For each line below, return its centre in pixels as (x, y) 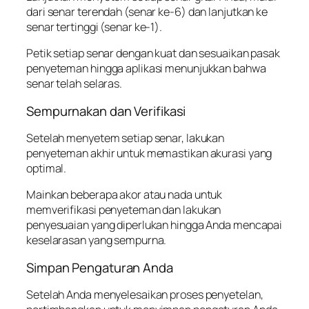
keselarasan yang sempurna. (97, 240)
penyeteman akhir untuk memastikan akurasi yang (149, 153)
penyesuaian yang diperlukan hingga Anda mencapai (154, 225)
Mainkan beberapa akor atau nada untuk (124, 195)
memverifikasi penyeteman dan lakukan (124, 210)
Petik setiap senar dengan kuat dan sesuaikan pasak (153, 53)
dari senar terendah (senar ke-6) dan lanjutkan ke (147, 11)
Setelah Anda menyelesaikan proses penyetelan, (145, 295)
